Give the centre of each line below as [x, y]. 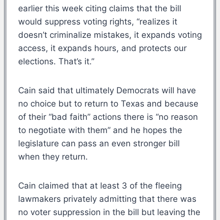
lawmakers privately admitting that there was [107, 199]
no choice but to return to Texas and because [108, 103]
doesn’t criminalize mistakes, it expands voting [110, 35]
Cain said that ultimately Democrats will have [107, 90]
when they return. [53, 156]
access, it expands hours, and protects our [102, 48]
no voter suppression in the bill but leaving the [109, 212]
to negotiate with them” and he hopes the [100, 130]
